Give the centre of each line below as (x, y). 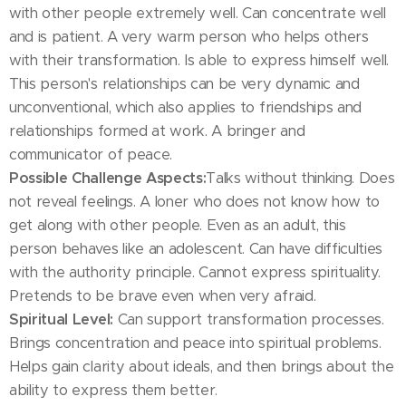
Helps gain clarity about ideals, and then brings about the (202, 367)
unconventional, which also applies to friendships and (186, 107)
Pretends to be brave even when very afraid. (163, 296)
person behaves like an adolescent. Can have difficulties (196, 249)
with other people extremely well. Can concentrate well (198, 13)
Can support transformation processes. (248, 319)
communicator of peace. (91, 155)
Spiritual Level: (61, 319)
